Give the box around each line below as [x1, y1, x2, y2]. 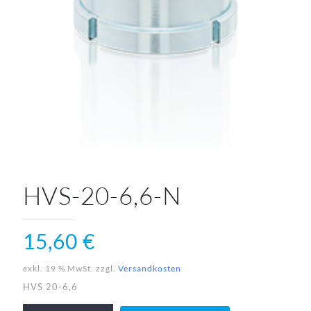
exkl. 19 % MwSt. [23, 263, 94, 273]
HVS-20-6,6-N [23, 180, 181, 210]
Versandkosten [118, 263, 181, 273]
